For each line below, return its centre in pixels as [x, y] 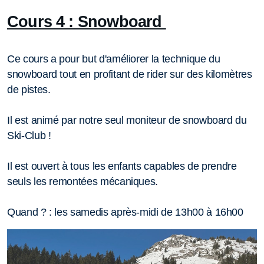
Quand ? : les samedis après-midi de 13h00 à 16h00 [125, 212]
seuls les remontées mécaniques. [84, 181]
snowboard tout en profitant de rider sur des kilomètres [130, 74]
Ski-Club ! [31, 135]
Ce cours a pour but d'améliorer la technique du [114, 59]
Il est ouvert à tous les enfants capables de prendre [122, 166]
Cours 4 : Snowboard [87, 21]
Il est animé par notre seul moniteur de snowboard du [127, 120]
